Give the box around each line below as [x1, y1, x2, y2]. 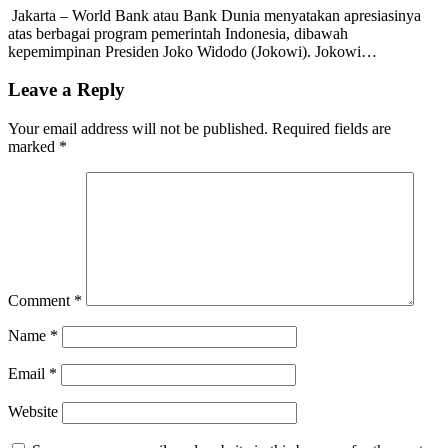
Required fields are [272, 120, 391, 138]
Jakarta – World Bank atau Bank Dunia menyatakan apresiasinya [8, 6, 421, 24]
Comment [8, 292, 74, 310]
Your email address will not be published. [8, 120, 268, 138]
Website [8, 403, 58, 421]
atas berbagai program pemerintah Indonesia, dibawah [8, 24, 348, 42]
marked [8, 138, 59, 156]
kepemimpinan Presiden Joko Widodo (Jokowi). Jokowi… [8, 42, 377, 60]
